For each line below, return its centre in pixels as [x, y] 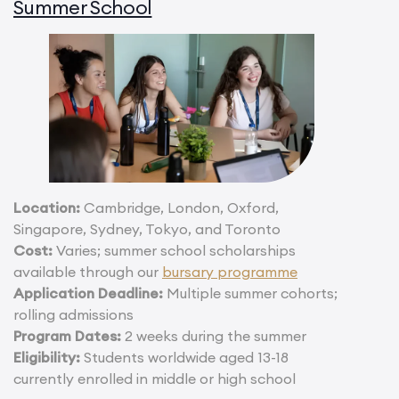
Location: [47, 208]
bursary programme [230, 272]
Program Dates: [67, 336]
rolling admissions [73, 315]
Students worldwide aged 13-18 [184, 358]
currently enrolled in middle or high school [155, 379]
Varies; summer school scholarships [174, 251]
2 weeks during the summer [214, 336]
